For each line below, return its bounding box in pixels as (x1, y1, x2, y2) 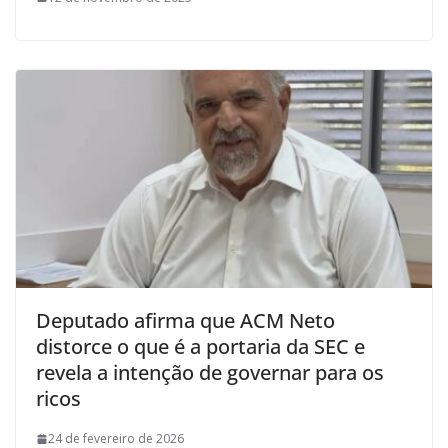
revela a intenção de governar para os (36, 359, 384, 387)
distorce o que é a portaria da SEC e (36, 333, 365, 361)
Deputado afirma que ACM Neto (36, 307, 335, 335)
